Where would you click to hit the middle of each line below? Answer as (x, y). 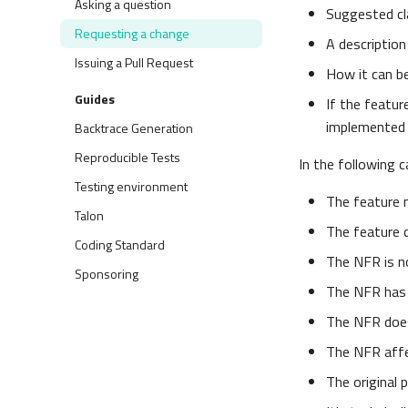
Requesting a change (132, 33)
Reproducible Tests (127, 157)
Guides (95, 99)
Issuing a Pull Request (134, 62)
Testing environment (131, 186)
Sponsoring (107, 274)
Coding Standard (120, 245)
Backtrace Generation (134, 128)
